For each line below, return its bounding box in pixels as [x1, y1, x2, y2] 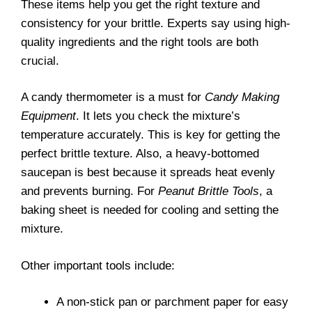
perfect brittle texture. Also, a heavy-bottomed [21, 147, 259, 160]
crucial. [21, 54, 59, 68]
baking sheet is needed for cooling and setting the [21, 203, 279, 217]
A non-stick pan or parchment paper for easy [56, 295, 288, 309]
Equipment [21, 109, 76, 123]
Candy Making [205, 91, 279, 104]
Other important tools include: [21, 258, 175, 272]
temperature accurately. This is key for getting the [21, 128, 280, 141]
